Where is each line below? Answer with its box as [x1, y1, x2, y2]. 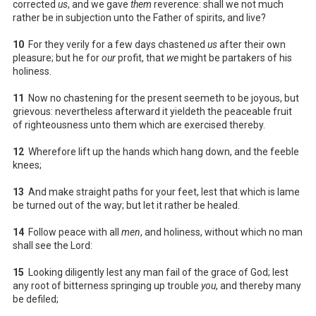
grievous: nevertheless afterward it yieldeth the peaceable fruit [13, 105, 292, 117]
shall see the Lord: [13, 239, 92, 251]
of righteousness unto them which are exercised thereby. [13, 119, 265, 130]
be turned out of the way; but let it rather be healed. [13, 199, 240, 211]
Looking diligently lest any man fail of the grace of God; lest [24, 266, 288, 278]
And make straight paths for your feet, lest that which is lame [24, 186, 300, 197]
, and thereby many [216, 279, 301, 291]
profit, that [116, 51, 166, 63]
